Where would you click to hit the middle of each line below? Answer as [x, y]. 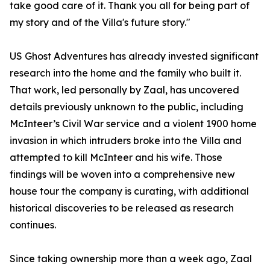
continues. [33, 225]
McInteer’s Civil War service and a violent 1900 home [133, 124]
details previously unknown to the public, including [127, 107]
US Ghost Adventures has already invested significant [134, 56]
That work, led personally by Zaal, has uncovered [124, 90]
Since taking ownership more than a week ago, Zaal [131, 259]
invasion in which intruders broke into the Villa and [126, 141]
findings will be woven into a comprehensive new [122, 174]
